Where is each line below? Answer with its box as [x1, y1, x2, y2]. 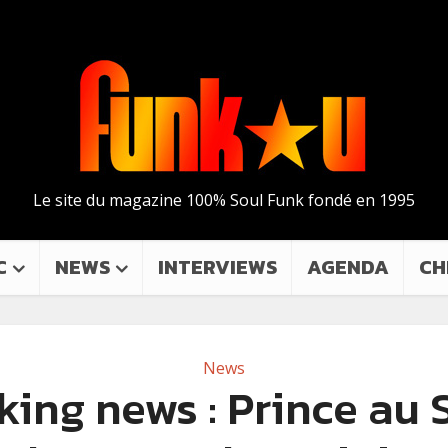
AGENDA [307, 252, 389, 282]
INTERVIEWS [158, 252, 277, 282]
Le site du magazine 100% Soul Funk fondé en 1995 [33, 189, 415, 211]
